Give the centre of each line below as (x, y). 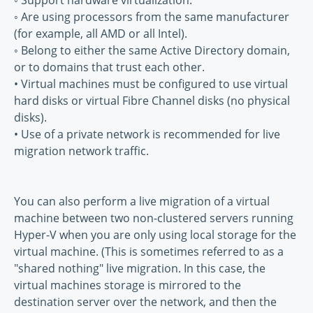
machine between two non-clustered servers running (154, 218)
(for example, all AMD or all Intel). (101, 34)
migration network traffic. (81, 151)
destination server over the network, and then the (145, 302)
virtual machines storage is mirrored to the (128, 285)
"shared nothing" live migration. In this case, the (140, 269)
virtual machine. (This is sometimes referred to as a (149, 252)
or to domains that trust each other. (109, 67)
